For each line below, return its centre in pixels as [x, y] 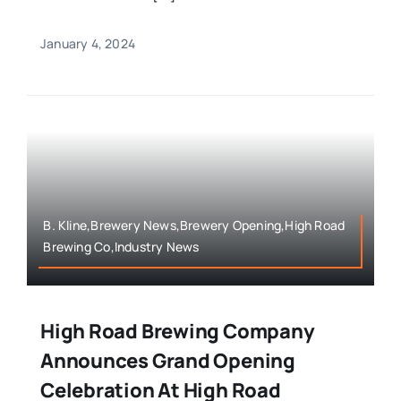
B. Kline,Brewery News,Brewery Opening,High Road [194, 226]
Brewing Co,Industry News [121, 247]
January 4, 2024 [88, 44]
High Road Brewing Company [177, 332]
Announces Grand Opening [167, 361]
